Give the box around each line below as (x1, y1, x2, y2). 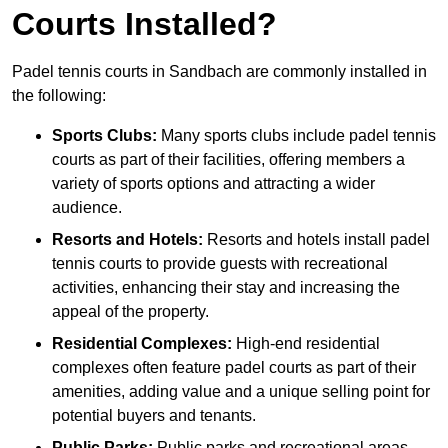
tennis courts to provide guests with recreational (52, 254, 388, 272)
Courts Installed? (12, 5, 277, 42)
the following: (12, 86, 106, 104)
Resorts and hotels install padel (207, 230, 430, 248)
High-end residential (236, 334, 380, 352)
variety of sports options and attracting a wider (52, 174, 375, 192)
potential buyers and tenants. (52, 406, 256, 424)
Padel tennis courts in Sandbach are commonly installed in (12, 62, 427, 80)
